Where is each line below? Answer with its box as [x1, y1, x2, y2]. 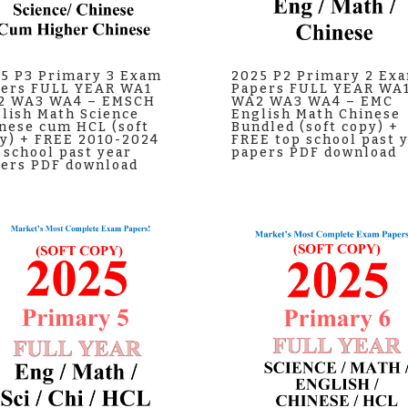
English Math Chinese [230, 107, 401, 123]
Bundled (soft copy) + [230, 119, 399, 136]
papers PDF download [230, 145, 397, 161]
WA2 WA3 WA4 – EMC [230, 94, 393, 110]
